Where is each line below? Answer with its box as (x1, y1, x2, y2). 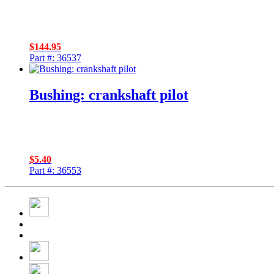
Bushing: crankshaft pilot (29, 86, 188, 103)
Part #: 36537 (29, 52, 81, 63)
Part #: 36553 (29, 165, 81, 176)
